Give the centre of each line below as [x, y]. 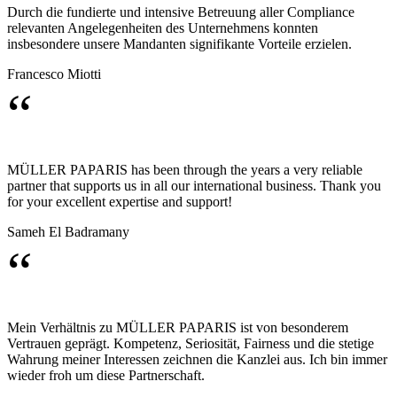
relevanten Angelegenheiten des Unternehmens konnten [163, 28]
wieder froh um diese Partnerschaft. [106, 376]
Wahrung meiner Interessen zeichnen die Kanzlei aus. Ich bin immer [197, 360]
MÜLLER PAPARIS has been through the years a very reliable [185, 170]
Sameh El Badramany [68, 232]
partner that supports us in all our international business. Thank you [194, 186]
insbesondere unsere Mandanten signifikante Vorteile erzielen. [179, 44]
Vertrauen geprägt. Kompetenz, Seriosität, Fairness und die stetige [191, 344]
